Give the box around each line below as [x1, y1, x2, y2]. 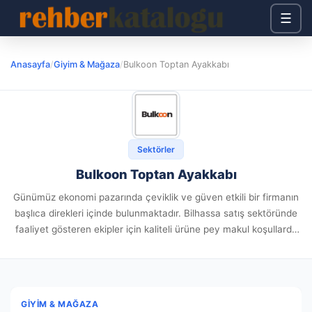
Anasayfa [10, 59, 50, 70]
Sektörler [137, 144, 175, 155]
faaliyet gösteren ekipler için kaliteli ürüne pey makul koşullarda [15, 224, 297, 235]
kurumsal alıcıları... [115, 256, 197, 267]
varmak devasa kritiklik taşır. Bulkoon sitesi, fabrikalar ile [31, 240, 281, 251]
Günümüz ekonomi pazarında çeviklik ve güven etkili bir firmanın [13, 192, 299, 203]
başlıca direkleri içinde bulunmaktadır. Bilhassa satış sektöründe [15, 208, 297, 219]
